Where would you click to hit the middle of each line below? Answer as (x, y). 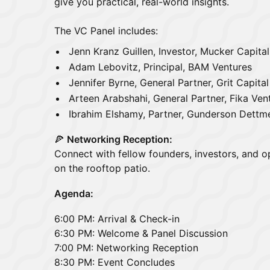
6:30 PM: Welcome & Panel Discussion (141, 233)
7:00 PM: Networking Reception (126, 248)
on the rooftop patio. (102, 168)
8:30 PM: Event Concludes (115, 262)
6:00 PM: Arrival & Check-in (117, 219)
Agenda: (74, 193)
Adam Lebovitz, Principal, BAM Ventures (160, 67)
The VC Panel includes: (106, 31)
